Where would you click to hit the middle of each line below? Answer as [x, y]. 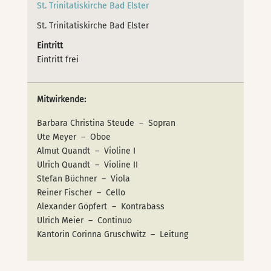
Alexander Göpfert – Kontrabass [101, 206]
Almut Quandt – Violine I [87, 151]
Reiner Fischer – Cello [81, 192]
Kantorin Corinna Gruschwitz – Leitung [113, 234]
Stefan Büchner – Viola [84, 178]
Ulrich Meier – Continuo [85, 220]
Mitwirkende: [62, 99]
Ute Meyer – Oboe [74, 137]
